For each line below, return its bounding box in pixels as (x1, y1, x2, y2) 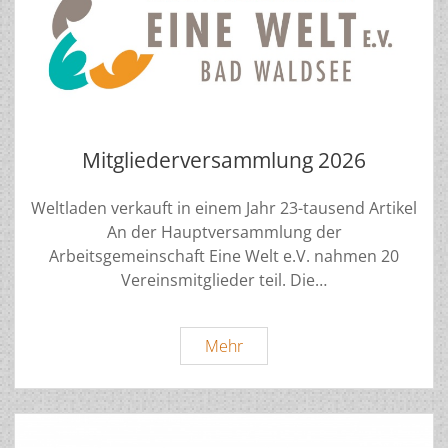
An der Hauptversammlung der (106, 221, 342, 244)
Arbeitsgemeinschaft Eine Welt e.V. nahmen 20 (49, 245, 399, 268)
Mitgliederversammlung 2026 (82, 146, 366, 175)
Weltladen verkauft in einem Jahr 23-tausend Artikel (31, 197, 417, 220)
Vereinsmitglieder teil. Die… (121, 269, 327, 292)
